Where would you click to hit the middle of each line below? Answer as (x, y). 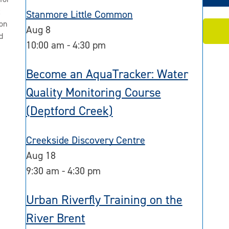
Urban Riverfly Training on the (104, 200)
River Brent (55, 218)
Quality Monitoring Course (93, 92)
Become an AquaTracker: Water (107, 74)
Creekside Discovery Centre (85, 140)
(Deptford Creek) (69, 111)
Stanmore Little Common (79, 14)
